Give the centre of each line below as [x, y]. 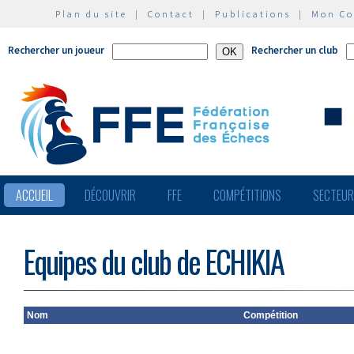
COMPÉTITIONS [247, 195]
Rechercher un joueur [56, 50]
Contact [171, 14]
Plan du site [91, 14]
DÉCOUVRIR [110, 195]
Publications [253, 14]
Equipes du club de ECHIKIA [154, 261]
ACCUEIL [34, 195]
